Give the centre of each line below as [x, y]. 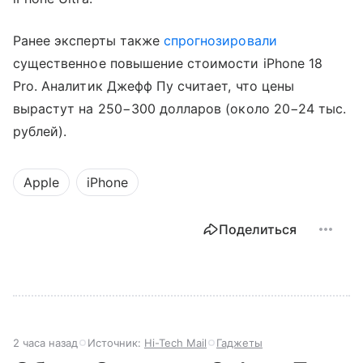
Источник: [116, 343]
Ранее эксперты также [89, 41]
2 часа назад [45, 343]
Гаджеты [239, 343]
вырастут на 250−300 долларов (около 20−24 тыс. [180, 109]
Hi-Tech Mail [175, 343]
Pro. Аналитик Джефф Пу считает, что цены [154, 86]
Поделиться [258, 230]
